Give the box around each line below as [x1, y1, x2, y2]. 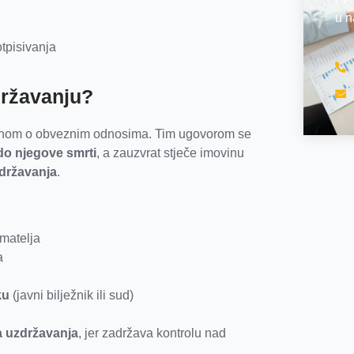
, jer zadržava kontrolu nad [78, 326, 226, 341]
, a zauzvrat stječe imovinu [96, 146, 244, 160]
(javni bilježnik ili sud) [9, 288, 134, 303]
